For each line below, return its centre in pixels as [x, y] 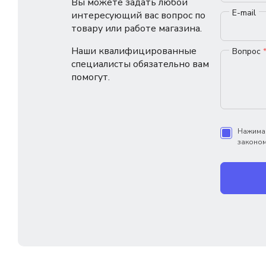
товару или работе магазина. [137, 28]
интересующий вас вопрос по [138, 15]
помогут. [91, 77]
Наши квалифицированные [134, 51]
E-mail [244, 13]
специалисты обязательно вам [140, 64]
